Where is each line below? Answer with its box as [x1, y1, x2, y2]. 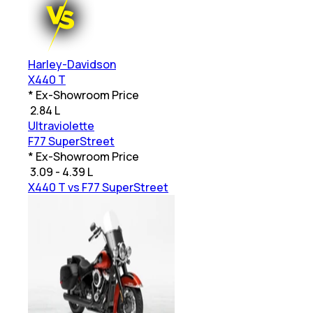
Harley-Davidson [28, 57, 116, 73]
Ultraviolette [28, 118, 94, 134]
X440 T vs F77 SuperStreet [28, 180, 168, 196]
